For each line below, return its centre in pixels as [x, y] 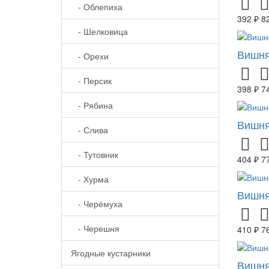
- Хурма [90, 179]
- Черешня [95, 228]
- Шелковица [99, 32]
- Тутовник [95, 155]
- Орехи [90, 56]
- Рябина [92, 105]
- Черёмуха [97, 204]
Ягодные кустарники [111, 253]
